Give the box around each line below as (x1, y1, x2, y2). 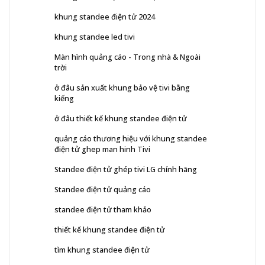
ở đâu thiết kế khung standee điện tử (54, 112, 187, 124)
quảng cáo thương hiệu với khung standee (54, 132, 207, 144)
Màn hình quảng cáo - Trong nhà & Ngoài (54, 51, 201, 62)
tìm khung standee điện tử (54, 244, 150, 255)
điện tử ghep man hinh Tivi (54, 143, 150, 154)
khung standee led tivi (54, 31, 135, 42)
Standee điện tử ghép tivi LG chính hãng (54, 163, 197, 174)
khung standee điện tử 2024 (54, 11, 155, 22)
